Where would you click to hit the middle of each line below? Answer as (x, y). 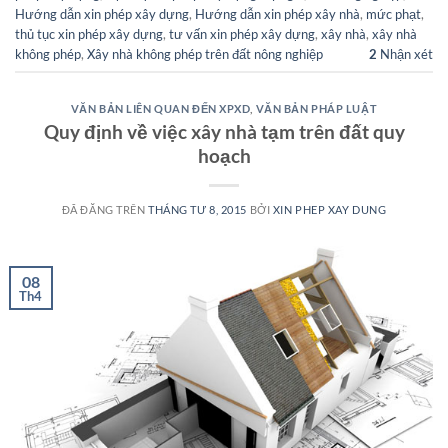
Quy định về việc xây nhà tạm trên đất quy (224, 131)
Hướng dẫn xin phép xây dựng (102, 13)
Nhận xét (405, 53)
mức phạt (393, 13)
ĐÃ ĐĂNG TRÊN (104, 209)
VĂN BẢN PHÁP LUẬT (316, 109)
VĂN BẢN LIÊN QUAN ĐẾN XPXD (160, 109)
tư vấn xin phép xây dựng (242, 33)
